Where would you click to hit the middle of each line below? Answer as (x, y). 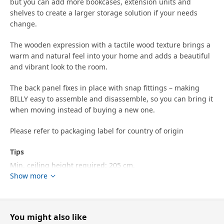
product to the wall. (43, 208)
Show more (29, 175)
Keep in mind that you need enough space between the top (110, 186)
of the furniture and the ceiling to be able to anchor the (103, 197)
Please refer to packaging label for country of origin (97, 130)
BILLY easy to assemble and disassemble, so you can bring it (111, 98)
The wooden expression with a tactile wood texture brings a (110, 44)
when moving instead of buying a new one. (82, 109)
